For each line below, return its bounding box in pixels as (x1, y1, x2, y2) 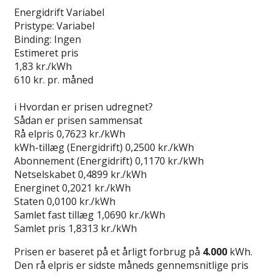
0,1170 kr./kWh (135, 153, 204, 168)
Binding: (14, 32, 52, 46)
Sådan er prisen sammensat (14, 113, 142, 127)
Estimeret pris (14, 45, 79, 60)
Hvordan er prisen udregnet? (19, 99, 153, 114)
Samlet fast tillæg (14, 207, 94, 222)
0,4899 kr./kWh (78, 167, 147, 181)
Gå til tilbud (14, 86, 66, 100)
